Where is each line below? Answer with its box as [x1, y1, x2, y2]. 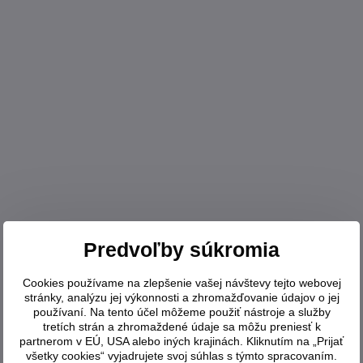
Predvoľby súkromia [83, 239, 280, 261]
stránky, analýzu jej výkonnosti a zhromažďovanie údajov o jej [23, 291, 340, 304]
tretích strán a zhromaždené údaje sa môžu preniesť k [42, 320, 321, 333]
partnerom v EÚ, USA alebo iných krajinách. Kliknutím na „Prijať [19, 335, 344, 348]
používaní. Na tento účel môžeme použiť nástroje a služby [32, 305, 331, 318]
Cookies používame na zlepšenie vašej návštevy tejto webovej [22, 276, 341, 289]
